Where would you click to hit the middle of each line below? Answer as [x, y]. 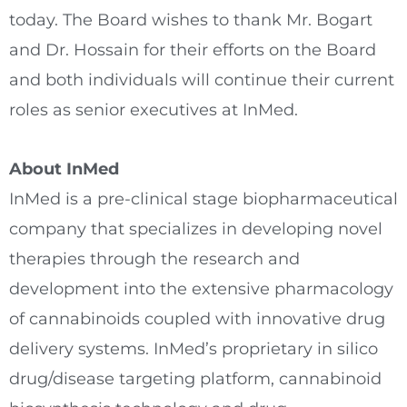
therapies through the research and [154, 258]
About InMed [64, 169]
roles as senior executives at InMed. [154, 110]
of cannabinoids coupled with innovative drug [197, 318]
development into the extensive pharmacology [201, 288]
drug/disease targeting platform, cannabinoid [195, 378]
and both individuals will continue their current [202, 80]
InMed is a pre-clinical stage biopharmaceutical [203, 199]
